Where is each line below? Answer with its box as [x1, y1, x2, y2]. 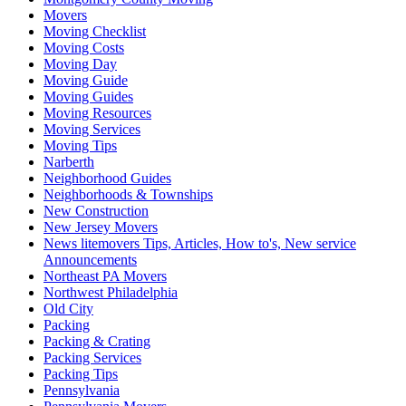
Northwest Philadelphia [43, 285, 178, 301]
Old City [43, 301, 93, 317]
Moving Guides [43, 89, 133, 105]
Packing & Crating [43, 333, 150, 350]
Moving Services [43, 121, 140, 138]
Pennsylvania [43, 382, 120, 399]
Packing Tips [43, 366, 118, 382]
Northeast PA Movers [43, 268, 167, 285]
